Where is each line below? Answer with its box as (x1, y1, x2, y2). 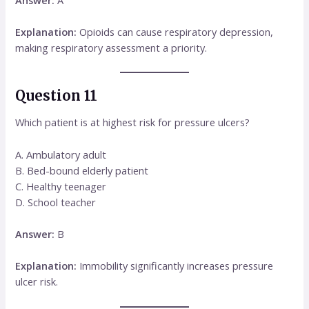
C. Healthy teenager (15, 179, 107, 193)
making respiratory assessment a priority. (15, 40, 208, 54)
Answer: (15, 226, 55, 241)
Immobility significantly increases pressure (77, 259, 274, 273)
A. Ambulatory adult (15, 147, 107, 161)
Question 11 (15, 87, 98, 105)
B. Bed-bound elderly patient (15, 163, 149, 177)
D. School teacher (15, 195, 97, 209)
